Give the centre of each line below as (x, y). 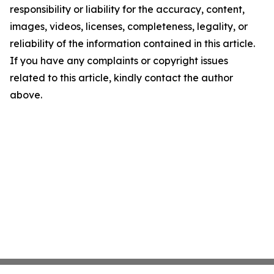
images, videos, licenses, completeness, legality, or (129, 27)
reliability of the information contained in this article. (132, 44)
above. (26, 95)
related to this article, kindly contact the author (121, 78)
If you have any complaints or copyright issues (119, 61)
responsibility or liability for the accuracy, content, (127, 9)
